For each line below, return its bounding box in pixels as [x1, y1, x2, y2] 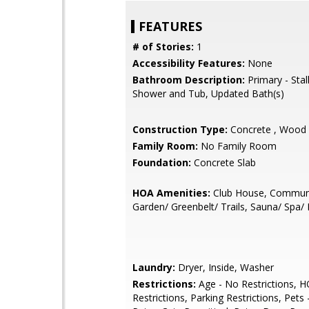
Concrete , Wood [228, 123, 306, 136]
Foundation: [132, 156, 191, 169]
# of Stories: [132, 40, 194, 53]
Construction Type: [132, 123, 228, 136]
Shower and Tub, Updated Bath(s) [132, 87, 284, 100]
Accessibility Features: [132, 57, 245, 70]
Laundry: [132, 261, 175, 274]
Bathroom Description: [132, 73, 245, 86]
